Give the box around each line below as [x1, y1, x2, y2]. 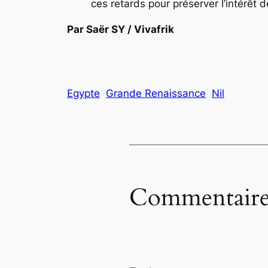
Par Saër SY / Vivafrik [67, 23, 174, 35]
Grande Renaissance [106, 87, 206, 99]
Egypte [67, 87, 100, 99]
